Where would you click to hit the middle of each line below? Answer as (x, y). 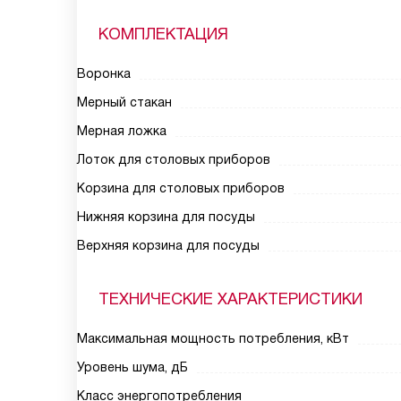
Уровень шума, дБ (132, 367)
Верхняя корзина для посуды (168, 245)
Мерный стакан (124, 102)
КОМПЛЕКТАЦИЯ (163, 34)
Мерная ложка (122, 131)
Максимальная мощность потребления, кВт (213, 338)
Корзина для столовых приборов (181, 188)
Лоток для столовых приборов (174, 159)
